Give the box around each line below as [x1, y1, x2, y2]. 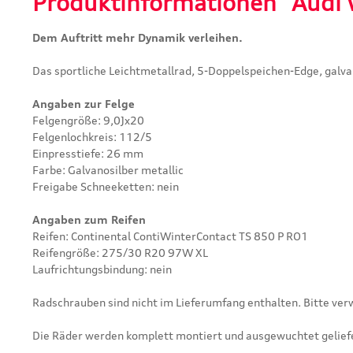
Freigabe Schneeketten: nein [32, 180, 179, 193]
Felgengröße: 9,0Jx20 [32, 113, 144, 127]
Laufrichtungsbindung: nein [32, 262, 172, 276]
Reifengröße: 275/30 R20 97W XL [32, 246, 208, 259]
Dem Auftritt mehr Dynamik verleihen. [32, 31, 243, 44]
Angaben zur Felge [32, 97, 135, 110]
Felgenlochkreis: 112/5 [32, 130, 152, 143]
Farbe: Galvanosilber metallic [32, 163, 184, 176]
